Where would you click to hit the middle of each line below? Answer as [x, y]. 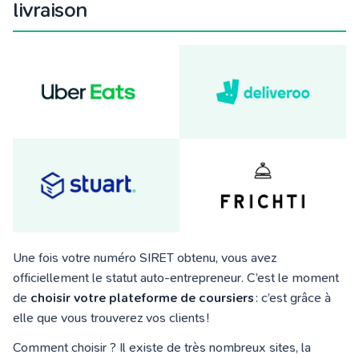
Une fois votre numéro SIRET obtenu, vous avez [145, 258]
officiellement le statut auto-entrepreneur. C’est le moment [176, 278]
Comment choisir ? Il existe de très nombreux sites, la [162, 347]
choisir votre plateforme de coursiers [142, 298]
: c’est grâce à [292, 298]
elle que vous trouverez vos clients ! [113, 318]
